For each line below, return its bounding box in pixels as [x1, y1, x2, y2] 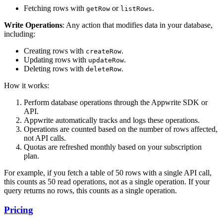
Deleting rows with [24, 64, 86, 73]
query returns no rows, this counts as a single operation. [4, 186, 177, 195]
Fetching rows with [24, 4, 86, 13]
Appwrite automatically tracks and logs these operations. [24, 116, 200, 125]
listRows [120, 5, 152, 13]
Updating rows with [24, 55, 88, 64]
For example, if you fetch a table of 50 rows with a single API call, [4, 168, 212, 177]
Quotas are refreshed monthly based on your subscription [24, 143, 202, 152]
